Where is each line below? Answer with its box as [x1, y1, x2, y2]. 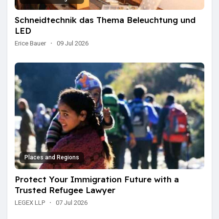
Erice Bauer [15, 39, 46, 47]
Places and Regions [24, 153, 79, 161]
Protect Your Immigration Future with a [15, 174, 179, 184]
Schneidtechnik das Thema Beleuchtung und [15, 14, 196, 25]
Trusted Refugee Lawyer [15, 184, 115, 195]
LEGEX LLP [15, 198, 45, 206]
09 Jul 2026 [57, 39, 88, 47]
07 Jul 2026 [56, 198, 88, 206]
